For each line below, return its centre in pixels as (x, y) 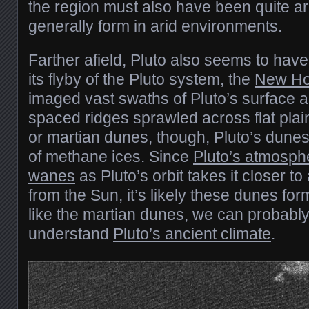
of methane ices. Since (111, 157)
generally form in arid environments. (155, 27)
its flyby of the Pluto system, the (141, 80)
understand (71, 234)
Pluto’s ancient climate (192, 234)
